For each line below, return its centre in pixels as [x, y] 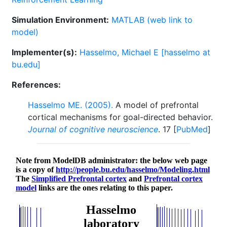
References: [36, 85]
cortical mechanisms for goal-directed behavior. [120, 117]
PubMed [192, 129]
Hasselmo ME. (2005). [70, 105]
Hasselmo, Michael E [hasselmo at [145, 52]
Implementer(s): [44, 52]
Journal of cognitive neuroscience [93, 129]
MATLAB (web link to [152, 20]
